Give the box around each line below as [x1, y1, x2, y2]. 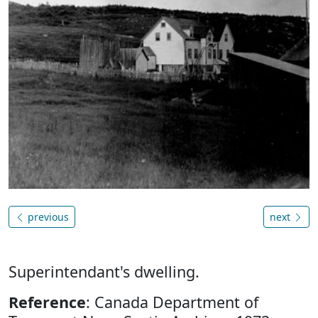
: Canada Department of [86, 292, 258, 313]
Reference [9, 292, 86, 313]
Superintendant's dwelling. [9, 261, 199, 283]
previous [25, 210, 69, 224]
